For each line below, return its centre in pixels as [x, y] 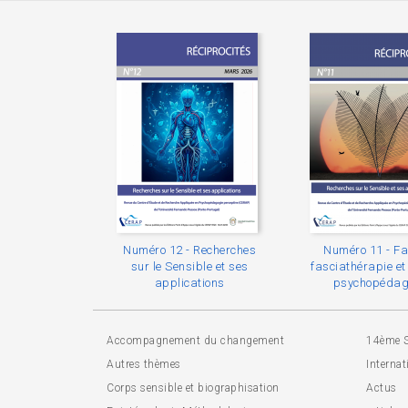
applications [189, 283]
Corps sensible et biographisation [193, 388]
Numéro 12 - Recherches [189, 250]
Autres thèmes [144, 365]
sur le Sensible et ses [189, 267]
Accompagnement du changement [195, 341]
